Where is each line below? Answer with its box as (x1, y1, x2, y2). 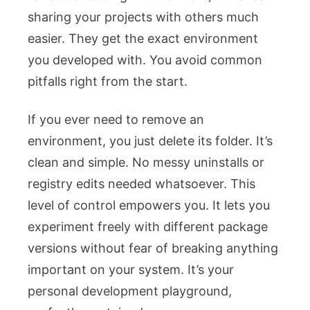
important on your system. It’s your (28, 262, 234, 277)
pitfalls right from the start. (28, 73, 188, 89)
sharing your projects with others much (28, 9, 259, 24)
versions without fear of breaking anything (28, 240, 278, 255)
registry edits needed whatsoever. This (28, 176, 255, 191)
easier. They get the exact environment (28, 30, 258, 46)
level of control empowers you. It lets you (28, 197, 270, 212)
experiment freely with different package (28, 219, 268, 234)
